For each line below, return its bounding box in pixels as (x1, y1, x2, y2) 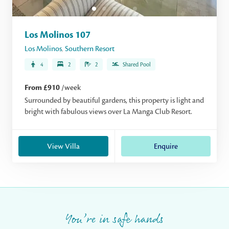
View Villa (47, 142, 80, 151)
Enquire (153, 142, 178, 151)
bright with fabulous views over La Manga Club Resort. (25, 107, 192, 116)
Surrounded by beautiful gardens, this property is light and (25, 96, 204, 105)
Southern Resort (65, 44, 114, 53)
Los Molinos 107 (25, 29, 90, 41)
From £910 (25, 83, 61, 93)
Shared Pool (123, 61, 151, 68)
